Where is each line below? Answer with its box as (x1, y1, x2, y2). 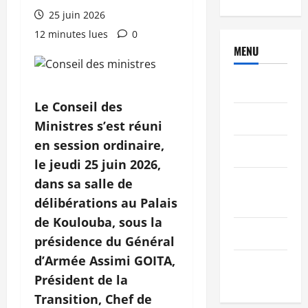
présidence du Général (34, 233, 175, 250)
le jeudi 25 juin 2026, (34, 156, 161, 173)
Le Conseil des (34, 98, 122, 115)
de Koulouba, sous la (34, 214, 162, 231)
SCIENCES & (233, 175, 285, 192)
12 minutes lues (34, 27, 108, 41)
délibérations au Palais (34, 195, 177, 212)
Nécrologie (233, 225, 282, 242)
